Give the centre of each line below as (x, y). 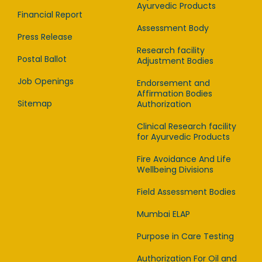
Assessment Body (173, 28)
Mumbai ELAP (163, 214)
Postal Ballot (42, 59)
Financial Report (50, 15)
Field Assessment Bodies (186, 192)
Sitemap (35, 104)
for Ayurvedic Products (183, 137)
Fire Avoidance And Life (184, 159)
